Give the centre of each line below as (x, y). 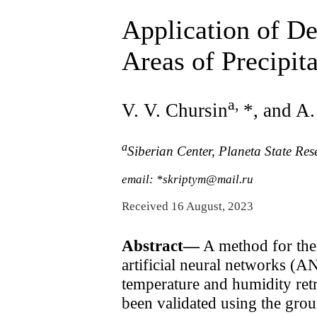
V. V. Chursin (175, 110)
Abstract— (161, 245)
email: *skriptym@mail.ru (188, 180)
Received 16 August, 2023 (188, 206)
